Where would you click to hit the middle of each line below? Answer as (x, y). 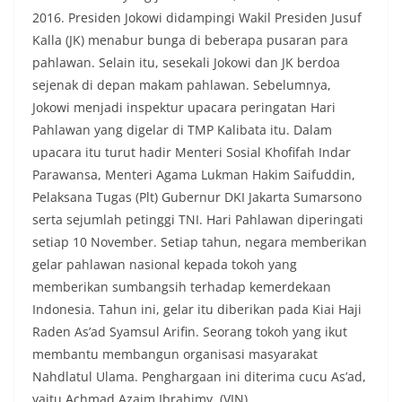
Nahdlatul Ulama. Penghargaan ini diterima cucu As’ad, (199, 377)
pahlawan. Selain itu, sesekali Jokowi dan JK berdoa (186, 63)
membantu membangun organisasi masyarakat (175, 354)
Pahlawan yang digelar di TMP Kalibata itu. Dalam (182, 130)
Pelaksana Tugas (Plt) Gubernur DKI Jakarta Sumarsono (197, 197)
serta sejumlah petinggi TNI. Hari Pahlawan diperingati (198, 220)
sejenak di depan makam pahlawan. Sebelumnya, (182, 85)
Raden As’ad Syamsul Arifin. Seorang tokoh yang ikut (190, 332)
